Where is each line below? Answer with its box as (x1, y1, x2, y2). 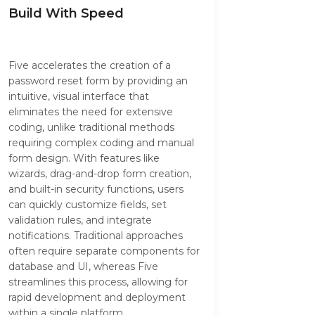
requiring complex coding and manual (8, 136, 194, 150)
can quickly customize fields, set (8, 198, 167, 212)
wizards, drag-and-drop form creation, (8, 167, 191, 181)
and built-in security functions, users (8, 183, 184, 196)
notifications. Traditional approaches (8, 229, 183, 243)
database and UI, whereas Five (8, 260, 158, 274)
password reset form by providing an (8, 75, 188, 88)
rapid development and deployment (8, 291, 186, 304)
